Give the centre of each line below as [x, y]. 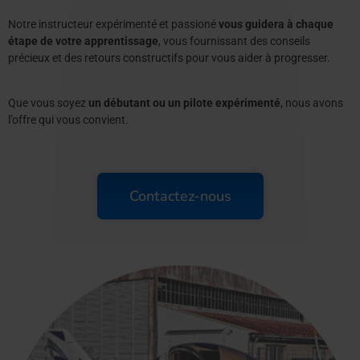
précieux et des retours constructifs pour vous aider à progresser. [169, 57]
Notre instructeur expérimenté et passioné [113, 24]
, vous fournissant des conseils [234, 41]
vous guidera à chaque [276, 24]
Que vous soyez [48, 102]
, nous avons [312, 102]
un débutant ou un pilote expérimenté [184, 102]
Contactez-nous [180, 196]
